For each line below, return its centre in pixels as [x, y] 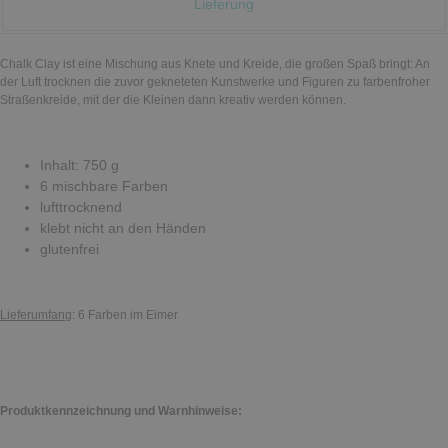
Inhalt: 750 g [79, 165]
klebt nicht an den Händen [123, 228]
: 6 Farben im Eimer [125, 315]
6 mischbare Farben [104, 186]
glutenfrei [69, 249]
